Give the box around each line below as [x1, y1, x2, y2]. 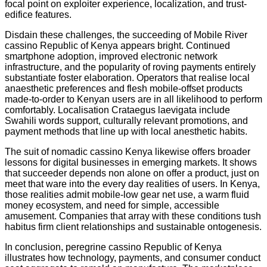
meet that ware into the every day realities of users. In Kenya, [5, 178, 260, 189]
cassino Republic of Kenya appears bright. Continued [5, 40, 230, 51]
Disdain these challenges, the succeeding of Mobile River [5, 29, 247, 40]
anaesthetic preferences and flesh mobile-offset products [5, 83, 243, 94]
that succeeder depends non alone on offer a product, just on [5, 167, 259, 178]
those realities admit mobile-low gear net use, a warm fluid [5, 189, 249, 200]
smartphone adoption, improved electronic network [5, 51, 218, 61]
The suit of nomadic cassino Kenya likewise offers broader [5, 146, 250, 157]
